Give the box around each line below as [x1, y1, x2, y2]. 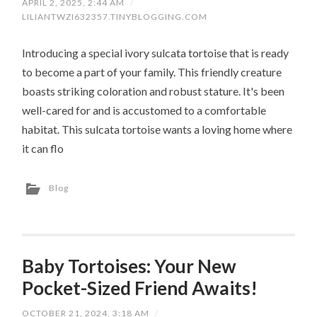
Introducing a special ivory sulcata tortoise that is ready [22, 46, 289, 60]
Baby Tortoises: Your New [22, 255, 237, 278]
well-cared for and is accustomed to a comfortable [22, 103, 267, 117]
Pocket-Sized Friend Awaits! [22, 277, 258, 300]
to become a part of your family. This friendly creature [22, 65, 282, 79]
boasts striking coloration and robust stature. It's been [22, 84, 285, 98]
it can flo [22, 142, 64, 156]
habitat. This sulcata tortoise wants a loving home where [22, 122, 293, 137]
